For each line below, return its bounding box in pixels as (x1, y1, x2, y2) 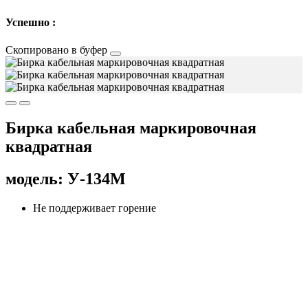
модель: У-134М (5, 170, 126, 188)
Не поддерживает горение (33, 202, 156, 214)
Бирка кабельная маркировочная (5, 119, 256, 137)
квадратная (5, 137, 92, 156)
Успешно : (5, 16, 56, 29)
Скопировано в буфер (5, 43, 110, 56)
